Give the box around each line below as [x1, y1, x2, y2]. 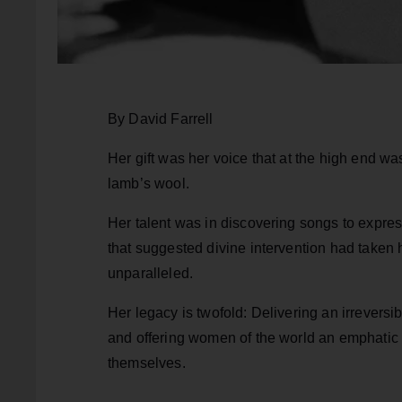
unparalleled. [108, 266, 194, 282]
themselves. [108, 355, 186, 371]
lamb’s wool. [108, 176, 189, 192]
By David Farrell [108, 111, 214, 127]
